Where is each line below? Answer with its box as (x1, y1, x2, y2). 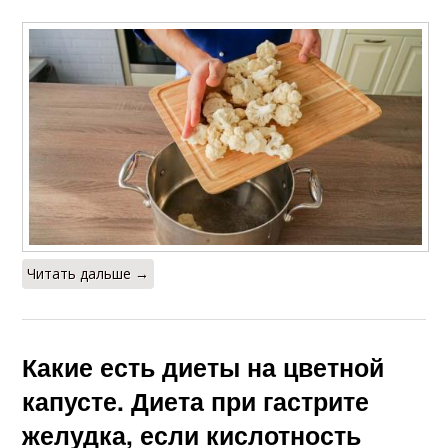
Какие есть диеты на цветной (22, 349, 385, 386)
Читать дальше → (27, 264, 150, 284)
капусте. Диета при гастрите (22, 383, 370, 420)
